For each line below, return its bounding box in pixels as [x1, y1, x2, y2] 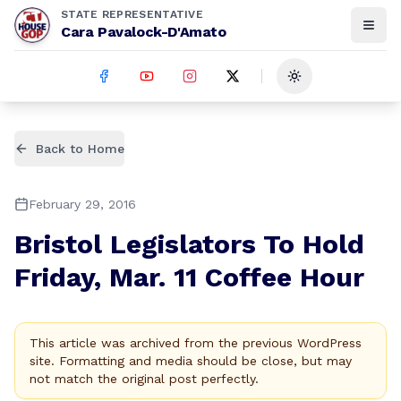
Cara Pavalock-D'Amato [61, 23, 226, 40]
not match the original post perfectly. [30, 371, 259, 386]
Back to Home [36, 141, 124, 156]
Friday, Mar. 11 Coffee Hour [14, 261, 364, 293]
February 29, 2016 [29, 197, 136, 211]
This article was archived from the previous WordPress [30, 336, 362, 350]
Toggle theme [293, 76, 380, 91]
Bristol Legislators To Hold [14, 228, 364, 260]
